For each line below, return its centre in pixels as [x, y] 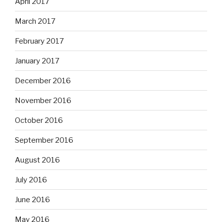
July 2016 [31, 180]
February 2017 [39, 41]
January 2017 [37, 61]
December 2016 [43, 81]
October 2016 [39, 120]
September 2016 [44, 140]
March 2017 [35, 21]
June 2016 [32, 199]
